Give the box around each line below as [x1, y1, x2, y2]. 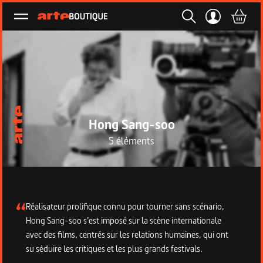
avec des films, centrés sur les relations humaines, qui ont [26, 228, 228, 241]
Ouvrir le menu [20, 16, 74, 29]
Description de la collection [16, 199, 139, 215]
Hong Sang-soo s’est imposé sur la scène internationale [26, 214, 221, 227]
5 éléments [109, 134, 154, 147]
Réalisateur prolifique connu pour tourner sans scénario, [26, 200, 224, 213]
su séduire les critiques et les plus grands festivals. [26, 242, 203, 255]
